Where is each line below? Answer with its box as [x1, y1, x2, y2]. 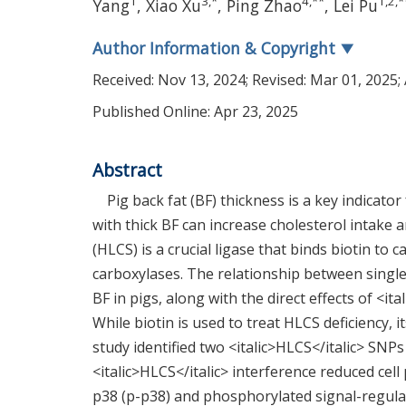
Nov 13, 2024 [158, 70, 246, 90]
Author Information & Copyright [92, 37, 340, 59]
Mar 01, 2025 [310, 70, 398, 90]
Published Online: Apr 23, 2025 [92, 101, 298, 121]
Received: [92, 70, 158, 90]
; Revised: [246, 70, 310, 90]
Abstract [92, 158, 162, 182]
